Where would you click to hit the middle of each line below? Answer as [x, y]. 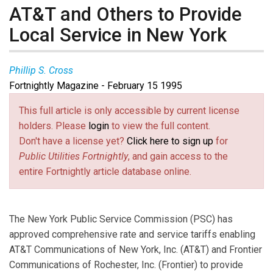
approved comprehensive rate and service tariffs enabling [132, 235]
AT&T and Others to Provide [126, 14]
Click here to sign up [170, 141]
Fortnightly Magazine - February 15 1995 [96, 86]
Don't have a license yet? [73, 141]
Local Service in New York [118, 35]
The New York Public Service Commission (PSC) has [121, 219]
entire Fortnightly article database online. [105, 172]
